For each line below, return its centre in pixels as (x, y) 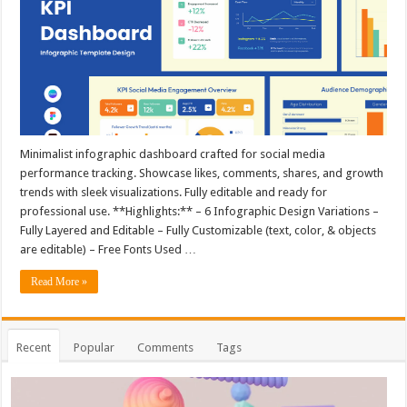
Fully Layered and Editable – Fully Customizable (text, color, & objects (199, 230)
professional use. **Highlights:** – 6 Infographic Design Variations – (200, 211)
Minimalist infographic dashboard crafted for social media (173, 154)
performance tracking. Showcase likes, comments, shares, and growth (202, 173)
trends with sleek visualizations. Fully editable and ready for (174, 192)
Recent (34, 347)
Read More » (60, 281)
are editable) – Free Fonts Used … (109, 249)
